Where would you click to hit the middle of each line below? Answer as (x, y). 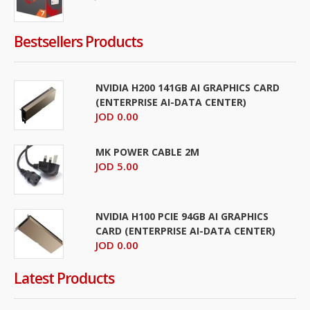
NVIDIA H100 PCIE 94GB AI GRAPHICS (182, 216)
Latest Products (64, 278)
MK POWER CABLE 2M (148, 152)
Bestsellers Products (78, 41)
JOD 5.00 (117, 166)
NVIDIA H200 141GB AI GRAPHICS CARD (188, 87)
